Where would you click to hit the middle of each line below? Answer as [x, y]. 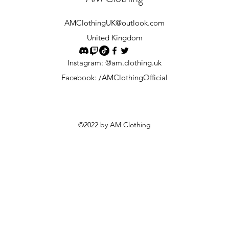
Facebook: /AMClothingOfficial [114, 78]
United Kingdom [114, 38]
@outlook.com [140, 23]
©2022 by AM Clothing [114, 125]
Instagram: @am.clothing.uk [114, 63]
